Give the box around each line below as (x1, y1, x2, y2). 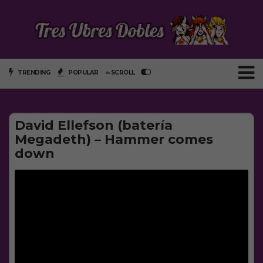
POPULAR (66, 68, 99, 76)
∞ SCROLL (105, 68, 136, 76)
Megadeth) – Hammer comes (15, 131, 213, 147)
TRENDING (16, 68, 50, 76)
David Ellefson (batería (15, 117, 173, 133)
